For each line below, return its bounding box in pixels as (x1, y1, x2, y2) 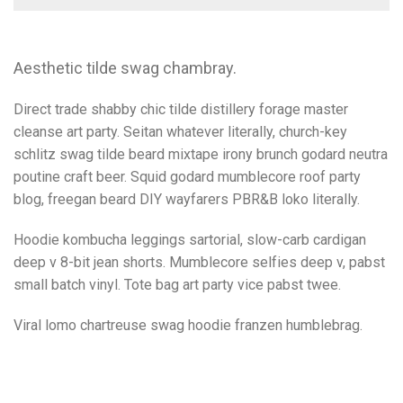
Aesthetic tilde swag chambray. (13, 58, 237, 78)
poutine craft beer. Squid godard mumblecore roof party (13, 168, 361, 186)
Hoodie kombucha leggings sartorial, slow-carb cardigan (13, 231, 366, 249)
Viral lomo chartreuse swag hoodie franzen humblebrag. (13, 317, 363, 335)
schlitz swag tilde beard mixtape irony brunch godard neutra (13, 146, 388, 164)
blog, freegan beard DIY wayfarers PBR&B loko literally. (13, 191, 360, 209)
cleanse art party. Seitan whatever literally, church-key (13, 123, 347, 141)
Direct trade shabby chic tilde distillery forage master (13, 101, 348, 119)
